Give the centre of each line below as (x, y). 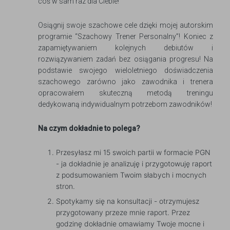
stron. (65, 186)
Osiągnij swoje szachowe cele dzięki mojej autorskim (126, 25)
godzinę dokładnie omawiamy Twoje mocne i (130, 224)
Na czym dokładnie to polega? (89, 129)
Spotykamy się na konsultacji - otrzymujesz (128, 201)
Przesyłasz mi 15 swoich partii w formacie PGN (133, 152)
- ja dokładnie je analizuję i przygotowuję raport (134, 164)
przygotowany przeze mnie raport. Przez (123, 213)
